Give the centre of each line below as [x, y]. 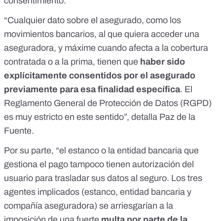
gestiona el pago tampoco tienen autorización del [99, 165]
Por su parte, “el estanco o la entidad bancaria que [101, 151]
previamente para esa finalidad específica [92, 90]
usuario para [29, 178]
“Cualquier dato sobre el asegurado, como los [92, 20]
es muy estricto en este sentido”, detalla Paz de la [100, 117]
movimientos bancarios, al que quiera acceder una [102, 34]
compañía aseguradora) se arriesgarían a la [89, 206]
